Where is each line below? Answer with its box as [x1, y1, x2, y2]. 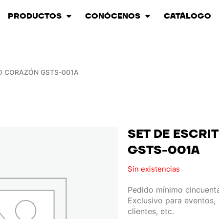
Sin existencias [128, 164, 180, 174]
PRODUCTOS [8, 11, 62, 22]
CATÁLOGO [164, 11, 211, 22]
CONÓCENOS [85, 11, 140, 22]
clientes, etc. [128, 206, 175, 216]
